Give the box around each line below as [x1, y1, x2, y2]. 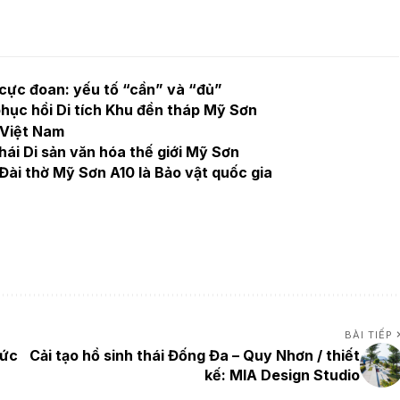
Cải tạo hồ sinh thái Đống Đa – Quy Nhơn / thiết [29, 346, 360, 364]
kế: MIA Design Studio [204, 365, 360, 384]
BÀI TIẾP [344, 328, 394, 341]
